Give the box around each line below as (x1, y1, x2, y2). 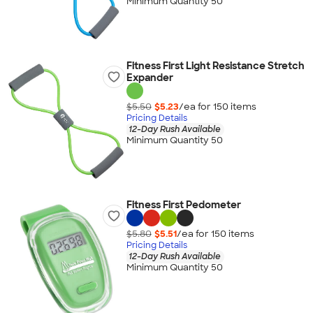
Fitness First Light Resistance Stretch (126, 59, 305, 72)
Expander (126, 71, 173, 84)
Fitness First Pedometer (126, 198, 241, 211)
